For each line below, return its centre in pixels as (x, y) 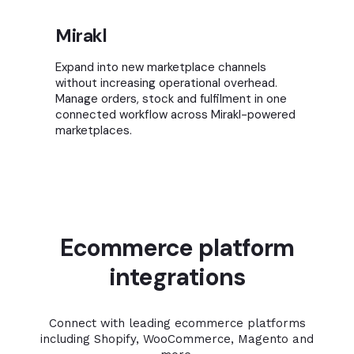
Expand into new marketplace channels (161, 68)
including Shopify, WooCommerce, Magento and (177, 339)
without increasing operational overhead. (166, 83)
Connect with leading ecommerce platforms (177, 324)
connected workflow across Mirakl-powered (175, 115)
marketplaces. (94, 131)
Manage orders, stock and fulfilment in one (171, 99)
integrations (177, 277)
